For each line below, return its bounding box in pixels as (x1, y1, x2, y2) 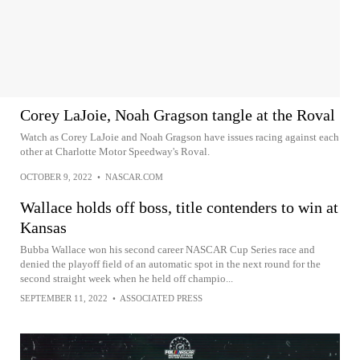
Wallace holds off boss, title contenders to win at (20, 198, 338, 216)
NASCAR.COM (105, 172, 163, 182)
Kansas (20, 219, 67, 236)
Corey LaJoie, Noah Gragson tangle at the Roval (20, 106, 335, 124)
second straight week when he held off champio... (20, 272, 233, 284)
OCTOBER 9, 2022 (20, 172, 92, 182)
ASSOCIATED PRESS (120, 293, 202, 303)
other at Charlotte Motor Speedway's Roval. (20, 145, 210, 157)
